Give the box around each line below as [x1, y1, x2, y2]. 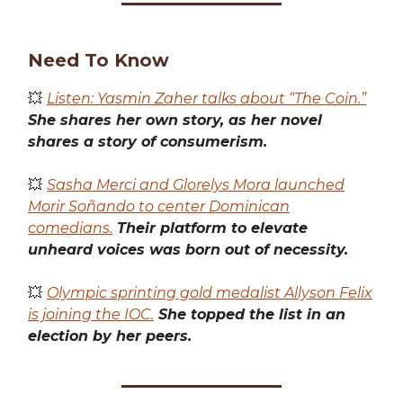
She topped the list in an [154, 306, 345, 323]
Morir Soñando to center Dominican [28, 198, 290, 215]
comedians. [28, 219, 112, 237]
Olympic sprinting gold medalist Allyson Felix [47, 284, 372, 301]
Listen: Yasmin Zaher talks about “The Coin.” [47, 90, 366, 107]
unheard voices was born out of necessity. [28, 241, 348, 258]
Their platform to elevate [112, 219, 308, 237]
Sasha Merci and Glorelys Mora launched [47, 176, 345, 193]
